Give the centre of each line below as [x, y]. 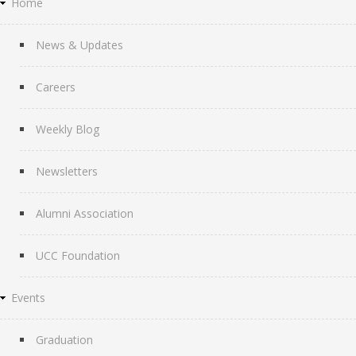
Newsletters [67, 171]
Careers [56, 87]
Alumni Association [85, 213]
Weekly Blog [68, 129]
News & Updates [79, 44]
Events [28, 297]
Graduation [64, 339]
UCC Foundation [78, 255]
